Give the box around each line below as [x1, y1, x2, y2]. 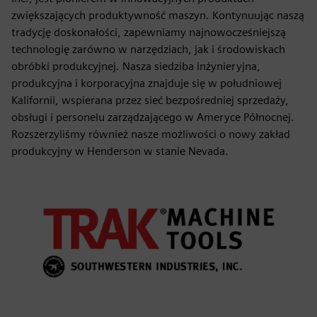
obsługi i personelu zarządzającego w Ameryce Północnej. [11, 110, 294, 124]
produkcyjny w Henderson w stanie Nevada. [11, 144, 229, 158]
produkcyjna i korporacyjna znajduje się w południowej [11, 76, 282, 90]
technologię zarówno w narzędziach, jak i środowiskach [11, 42, 285, 56]
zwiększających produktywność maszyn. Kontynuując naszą [11, 8, 304, 22]
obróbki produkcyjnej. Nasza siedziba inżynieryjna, [11, 59, 260, 73]
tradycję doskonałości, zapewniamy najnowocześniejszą [11, 25, 286, 39]
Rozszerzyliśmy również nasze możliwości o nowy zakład [11, 127, 290, 141]
